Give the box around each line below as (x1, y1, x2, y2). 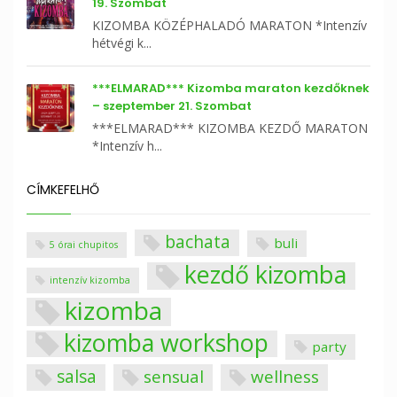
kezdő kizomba (184, 257, 346, 291)
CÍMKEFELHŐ (27, 180, 99, 198)
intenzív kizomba (50, 273, 130, 286)
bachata (165, 229, 230, 253)
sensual (144, 365, 204, 388)
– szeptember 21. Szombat (92, 97, 252, 114)
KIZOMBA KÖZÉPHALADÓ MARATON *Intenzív (92, 16, 367, 34)
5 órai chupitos (50, 237, 118, 251)
